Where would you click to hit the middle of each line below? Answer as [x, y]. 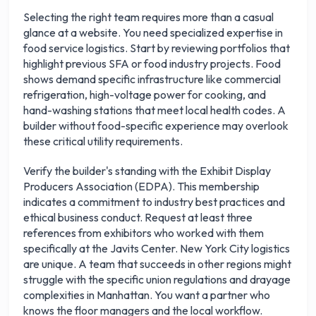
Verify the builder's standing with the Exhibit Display [147, 171]
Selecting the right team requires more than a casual [149, 17]
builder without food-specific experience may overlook [156, 126]
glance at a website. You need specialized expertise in [153, 32]
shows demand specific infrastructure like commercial [152, 79]
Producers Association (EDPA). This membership [142, 186]
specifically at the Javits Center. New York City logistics [157, 248]
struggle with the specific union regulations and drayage [157, 279]
